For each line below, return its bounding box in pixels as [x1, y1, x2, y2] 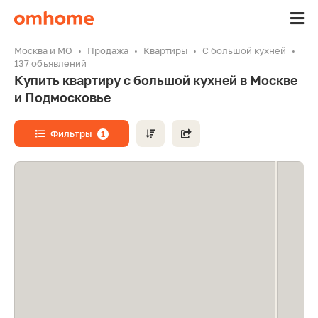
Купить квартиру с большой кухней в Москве [14, 72, 297, 88]
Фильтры [50, 128, 92, 139]
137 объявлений [14, 57, 87, 69]
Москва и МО [14, 45, 72, 56]
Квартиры [143, 45, 187, 56]
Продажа [87, 45, 128, 56]
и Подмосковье [14, 89, 111, 105]
